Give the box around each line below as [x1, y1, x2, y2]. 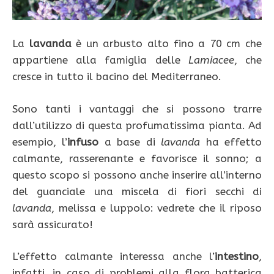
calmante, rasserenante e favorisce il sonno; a [12, 152, 262, 165]
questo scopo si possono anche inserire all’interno [12, 168, 262, 181]
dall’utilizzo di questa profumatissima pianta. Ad [12, 119, 262, 131]
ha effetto [200, 135, 262, 148]
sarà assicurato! [12, 218, 93, 231]
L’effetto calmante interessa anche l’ [12, 250, 215, 263]
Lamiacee [188, 54, 234, 67]
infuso [67, 135, 99, 148]
